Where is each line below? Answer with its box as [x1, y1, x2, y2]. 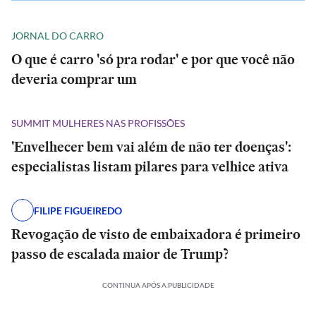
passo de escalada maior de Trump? [11, 244, 229, 264]
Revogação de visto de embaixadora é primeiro [11, 224, 300, 244]
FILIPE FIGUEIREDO [34, 204, 122, 217]
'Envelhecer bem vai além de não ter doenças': [11, 137, 291, 157]
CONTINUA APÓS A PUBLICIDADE [102, 281, 214, 289]
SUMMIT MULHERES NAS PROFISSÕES [11, 116, 185, 129]
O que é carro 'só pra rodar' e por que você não [11, 49, 295, 69]
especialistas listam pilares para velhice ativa [11, 157, 288, 176]
